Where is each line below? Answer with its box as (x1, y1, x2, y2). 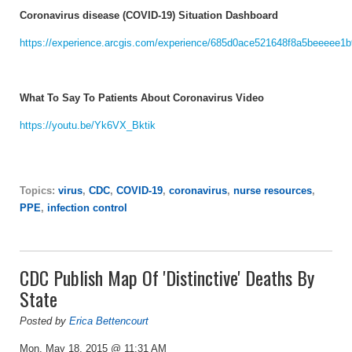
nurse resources (233, 184, 312, 196)
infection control (47, 201, 127, 214)
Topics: (20, 184, 58, 196)
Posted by (20, 314, 69, 327)
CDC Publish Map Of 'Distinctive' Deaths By (20, 262, 314, 291)
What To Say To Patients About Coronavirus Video (20, 91, 264, 104)
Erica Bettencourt (69, 314, 148, 327)
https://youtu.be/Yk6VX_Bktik (20, 119, 156, 131)
